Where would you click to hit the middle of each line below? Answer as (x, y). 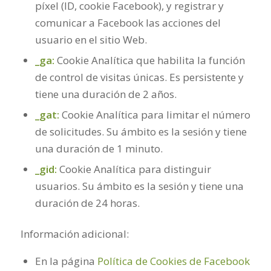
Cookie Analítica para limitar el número (155, 114)
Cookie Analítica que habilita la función (149, 60)
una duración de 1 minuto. (99, 148)
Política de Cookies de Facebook (173, 261)
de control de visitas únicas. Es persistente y (139, 77)
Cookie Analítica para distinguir (134, 169)
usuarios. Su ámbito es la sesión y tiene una (139, 186)
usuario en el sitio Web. (91, 39)
